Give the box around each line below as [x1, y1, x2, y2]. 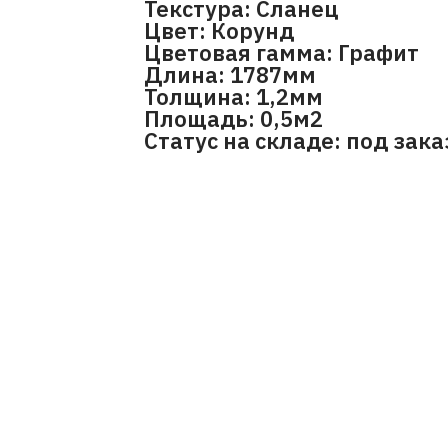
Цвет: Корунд [144, 16, 294, 46]
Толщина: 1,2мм [144, 82, 323, 112]
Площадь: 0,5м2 [144, 104, 323, 134]
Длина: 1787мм [144, 60, 316, 90]
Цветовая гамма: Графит [144, 38, 419, 68]
